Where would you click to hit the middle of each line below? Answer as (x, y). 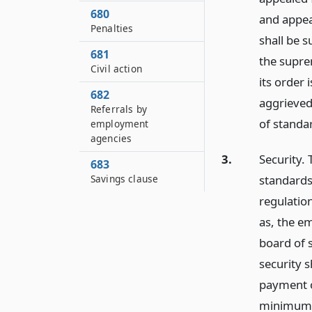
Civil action (116, 69)
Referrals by (119, 109)
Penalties (112, 28)
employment (120, 124)
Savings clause (125, 179)
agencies (111, 138)
